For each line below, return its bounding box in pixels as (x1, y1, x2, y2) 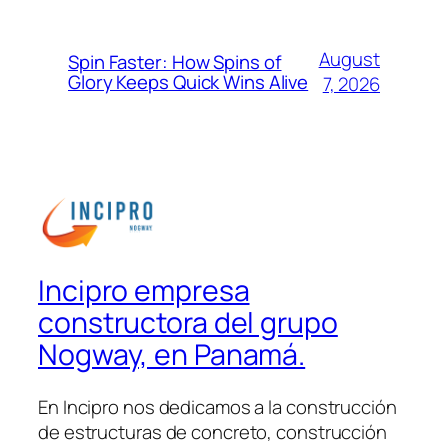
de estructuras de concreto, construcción (38, 418, 387, 445)
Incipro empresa (38, 271, 250, 311)
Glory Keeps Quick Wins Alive (68, 68, 309, 95)
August (318, 45, 380, 72)
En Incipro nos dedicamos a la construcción (38, 393, 397, 420)
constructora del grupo (38, 303, 338, 343)
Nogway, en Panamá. (38, 335, 306, 375)
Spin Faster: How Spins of (68, 48, 282, 75)
